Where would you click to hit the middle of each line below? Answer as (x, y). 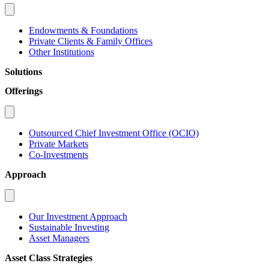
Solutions (23, 71)
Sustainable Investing (69, 227)
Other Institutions (62, 52)
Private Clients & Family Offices (91, 41)
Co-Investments (59, 154)
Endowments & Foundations (83, 30)
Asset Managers (59, 238)
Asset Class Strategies (49, 258)
